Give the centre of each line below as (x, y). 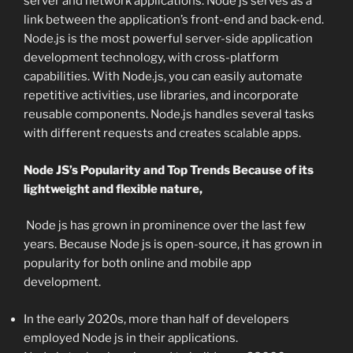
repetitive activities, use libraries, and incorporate (161, 96)
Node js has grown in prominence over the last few (165, 226)
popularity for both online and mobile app (137, 264)
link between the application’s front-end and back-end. (174, 20)
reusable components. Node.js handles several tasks (169, 115)
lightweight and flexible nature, (113, 189)
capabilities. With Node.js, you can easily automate (163, 77)
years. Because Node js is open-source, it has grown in (173, 245)
